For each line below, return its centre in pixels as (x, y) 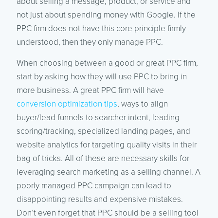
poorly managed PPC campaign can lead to (94, 185)
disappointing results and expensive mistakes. (100, 199)
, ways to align (142, 104)
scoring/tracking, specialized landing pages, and (103, 131)
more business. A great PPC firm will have (90, 90)
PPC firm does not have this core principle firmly (101, 28)
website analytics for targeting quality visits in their (106, 145)
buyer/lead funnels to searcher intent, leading (98, 117)
